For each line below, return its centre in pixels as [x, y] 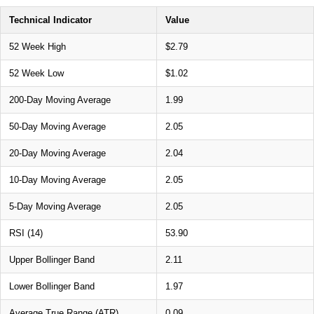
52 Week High [37, 46]
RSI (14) [26, 233]
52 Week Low [36, 73]
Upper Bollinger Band [52, 259]
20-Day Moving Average [57, 153]
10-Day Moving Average [57, 179]
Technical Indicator [50, 20]
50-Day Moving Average [57, 126]
